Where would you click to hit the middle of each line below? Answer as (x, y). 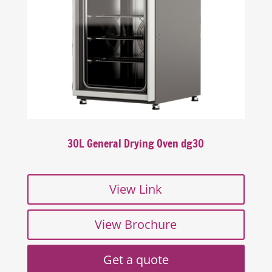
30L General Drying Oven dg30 (136, 143)
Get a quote (136, 259)
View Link (136, 189)
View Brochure (136, 224)
